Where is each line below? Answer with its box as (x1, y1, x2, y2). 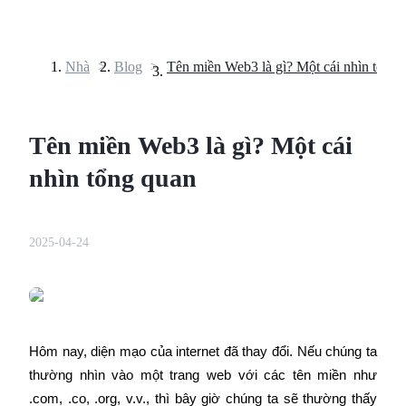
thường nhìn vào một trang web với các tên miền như (29, 367, 377, 382)
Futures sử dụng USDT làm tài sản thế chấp (43, 296, 295, 312)
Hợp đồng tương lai (7, 81, 120, 96)
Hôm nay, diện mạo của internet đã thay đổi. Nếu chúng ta (29, 343, 377, 359)
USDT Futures (43, 266, 129, 281)
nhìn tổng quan (29, 163, 197, 192)
